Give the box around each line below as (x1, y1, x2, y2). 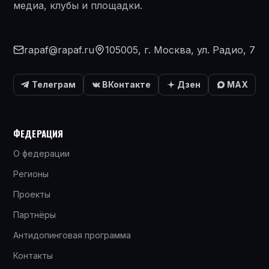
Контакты (13, 250, 53, 261)
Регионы (13, 168, 49, 179)
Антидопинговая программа (13, 229, 131, 240)
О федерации (13, 148, 70, 159)
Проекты (13, 189, 50, 199)
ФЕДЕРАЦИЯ (13, 126, 64, 140)
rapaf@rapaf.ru (24, 43, 94, 56)
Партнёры (13, 209, 56, 220)
